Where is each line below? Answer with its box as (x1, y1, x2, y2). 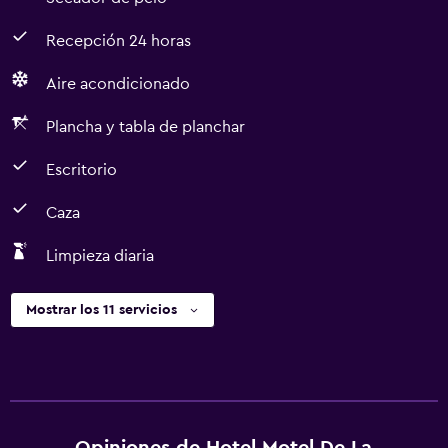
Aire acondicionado (46, 76, 190, 92)
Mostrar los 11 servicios (26, 303, 177, 317)
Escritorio (46, 162, 117, 178)
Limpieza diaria (46, 248, 154, 264)
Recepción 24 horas (46, 33, 191, 49)
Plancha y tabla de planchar (46, 119, 245, 135)
